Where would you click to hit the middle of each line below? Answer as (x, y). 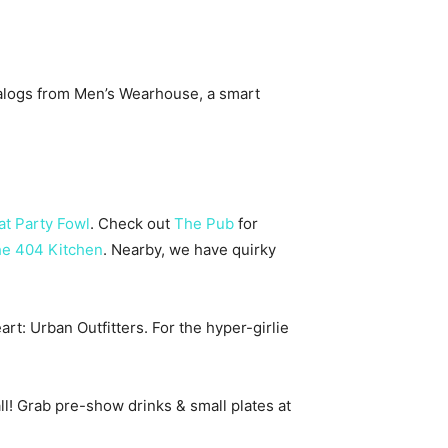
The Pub (204, 224)
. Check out (132, 224)
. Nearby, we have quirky (189, 250)
